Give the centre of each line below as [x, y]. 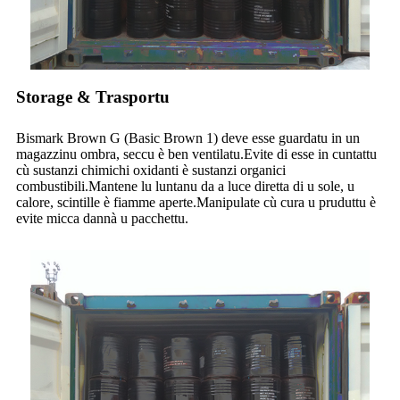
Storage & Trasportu [93, 97]
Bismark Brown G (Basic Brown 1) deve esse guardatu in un [188, 138]
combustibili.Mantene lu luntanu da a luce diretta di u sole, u [185, 187]
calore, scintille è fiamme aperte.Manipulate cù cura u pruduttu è [196, 203]
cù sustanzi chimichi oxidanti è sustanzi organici [151, 171]
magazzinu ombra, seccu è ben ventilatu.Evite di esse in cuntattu [196, 154]
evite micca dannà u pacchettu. [102, 219]
